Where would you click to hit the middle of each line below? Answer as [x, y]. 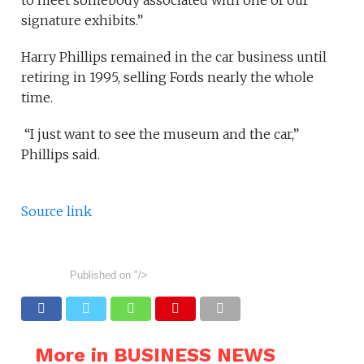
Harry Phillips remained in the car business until [174, 56]
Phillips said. [61, 154]
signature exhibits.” [82, 20]
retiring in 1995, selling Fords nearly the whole [168, 77]
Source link [57, 211]
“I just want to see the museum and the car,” [160, 134]
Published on [101, 275]
